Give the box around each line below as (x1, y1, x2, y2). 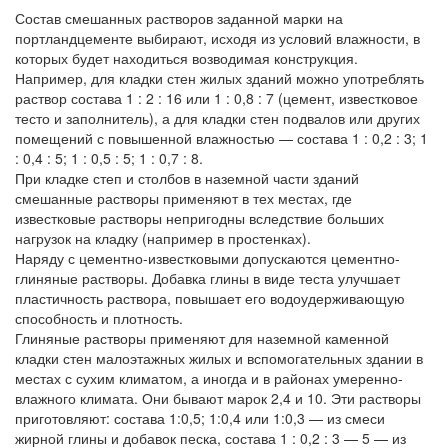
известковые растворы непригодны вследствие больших (15, 208, 384, 228)
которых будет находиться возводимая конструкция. (15, 48, 358, 68)
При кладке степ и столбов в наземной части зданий (15, 168, 359, 188)
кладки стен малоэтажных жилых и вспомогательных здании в (15, 348, 423, 368)
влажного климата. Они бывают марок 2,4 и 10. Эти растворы (15, 388, 421, 408)
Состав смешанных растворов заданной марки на (15, 8, 343, 28)
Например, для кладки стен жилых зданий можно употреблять (15, 68, 424, 88)
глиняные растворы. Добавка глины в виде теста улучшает (15, 268, 400, 288)
